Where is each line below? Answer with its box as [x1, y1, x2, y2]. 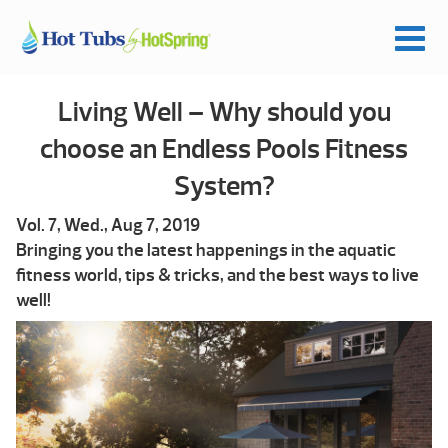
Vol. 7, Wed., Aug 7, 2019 [16, 214, 200, 238]
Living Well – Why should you [57, 95, 391, 130]
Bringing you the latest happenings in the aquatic [16, 239, 396, 263]
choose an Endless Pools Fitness [40, 132, 408, 167]
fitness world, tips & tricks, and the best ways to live [16, 264, 419, 288]
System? [173, 169, 275, 204]
